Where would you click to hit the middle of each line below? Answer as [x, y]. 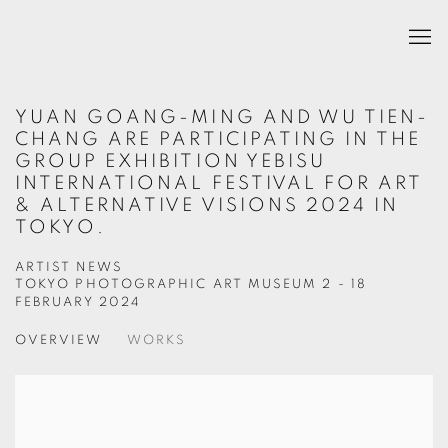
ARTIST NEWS [69, 267]
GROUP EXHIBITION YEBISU [170, 161]
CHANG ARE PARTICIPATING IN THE [218, 139]
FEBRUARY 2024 [80, 302]
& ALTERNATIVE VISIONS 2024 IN [207, 205]
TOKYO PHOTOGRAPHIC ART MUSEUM [169, 284]
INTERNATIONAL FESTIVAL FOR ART [219, 183]
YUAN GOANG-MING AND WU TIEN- [222, 117]
